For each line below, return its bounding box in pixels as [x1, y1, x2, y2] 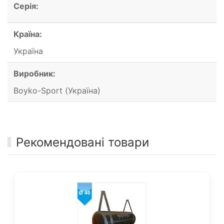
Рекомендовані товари [16, 134, 149, 149]
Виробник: [13, 68, 55, 78]
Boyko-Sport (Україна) [13, 85, 100, 95]
